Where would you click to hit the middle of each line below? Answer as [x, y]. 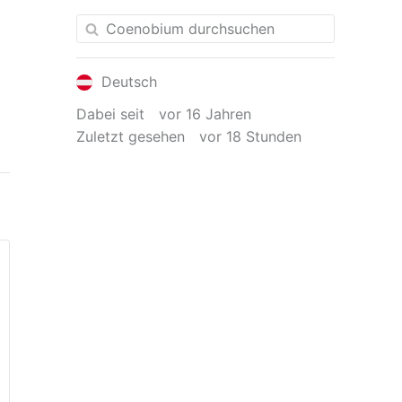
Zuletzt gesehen [131, 136]
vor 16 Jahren [205, 114]
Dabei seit [111, 114]
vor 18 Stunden [251, 136]
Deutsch [127, 81]
